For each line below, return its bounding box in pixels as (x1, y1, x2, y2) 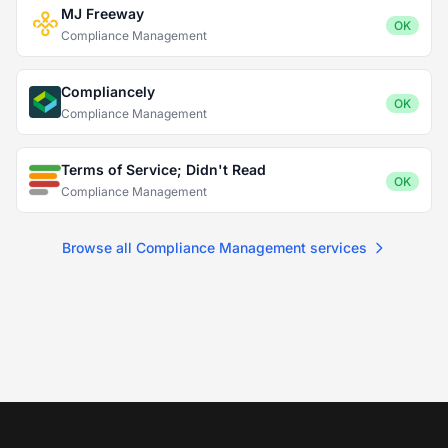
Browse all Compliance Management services (61, 239, 367, 256)
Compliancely (61, 83, 155, 100)
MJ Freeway (61, 5, 144, 22)
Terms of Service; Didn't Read (61, 161, 266, 178)
